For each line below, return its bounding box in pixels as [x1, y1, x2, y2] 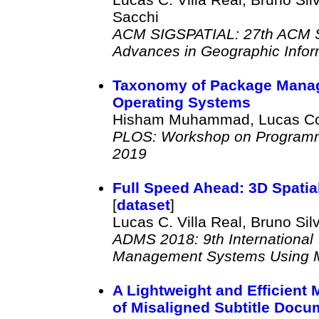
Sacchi [112, 8, 159, 25]
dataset [116, 196, 170, 213]
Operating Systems [112, 93, 251, 110]
